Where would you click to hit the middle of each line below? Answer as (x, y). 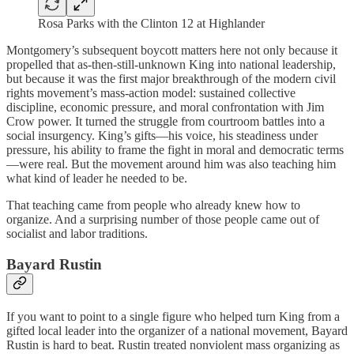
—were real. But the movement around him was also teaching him (171, 164)
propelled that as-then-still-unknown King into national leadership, (171, 65)
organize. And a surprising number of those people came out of (163, 220)
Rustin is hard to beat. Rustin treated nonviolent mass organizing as (173, 345)
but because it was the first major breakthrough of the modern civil (171, 79)
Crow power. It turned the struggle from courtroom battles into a (166, 122)
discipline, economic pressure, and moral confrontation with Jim (165, 107)
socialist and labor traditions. (77, 234)
